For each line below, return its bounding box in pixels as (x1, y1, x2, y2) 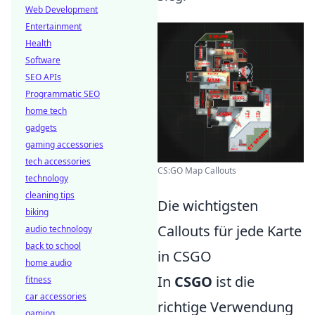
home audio (25, 257, 72, 269)
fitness (25, 274, 51, 285)
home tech (25, 105, 67, 117)
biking (25, 206, 49, 218)
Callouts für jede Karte (157, 221, 302, 240)
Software (25, 54, 60, 66)
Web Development (25, 4, 98, 15)
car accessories (25, 290, 86, 302)
